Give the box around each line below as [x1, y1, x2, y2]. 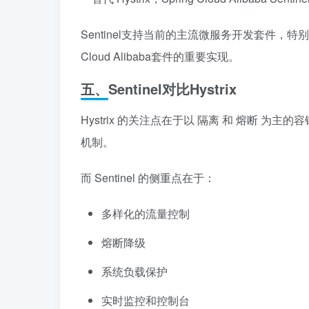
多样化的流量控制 [101, 206, 190, 221]
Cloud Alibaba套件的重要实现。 [81, 48, 239, 64]
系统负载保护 [101, 263, 168, 279]
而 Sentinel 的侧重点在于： [81, 170, 215, 186]
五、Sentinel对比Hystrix [81, 79, 237, 99]
